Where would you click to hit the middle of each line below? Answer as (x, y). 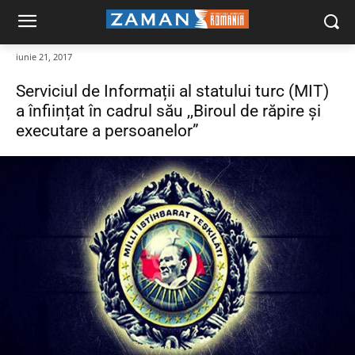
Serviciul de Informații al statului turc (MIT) (172, 92)
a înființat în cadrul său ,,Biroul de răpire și (168, 111)
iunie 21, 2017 (44, 57)
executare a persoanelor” (107, 131)
